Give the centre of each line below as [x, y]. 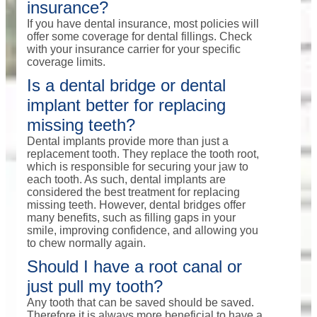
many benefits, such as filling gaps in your [131, 218]
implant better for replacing [126, 105]
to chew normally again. [86, 243]
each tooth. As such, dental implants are [126, 180]
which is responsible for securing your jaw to [138, 167]
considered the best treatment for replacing [133, 192]
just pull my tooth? [95, 287]
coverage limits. [66, 62]
